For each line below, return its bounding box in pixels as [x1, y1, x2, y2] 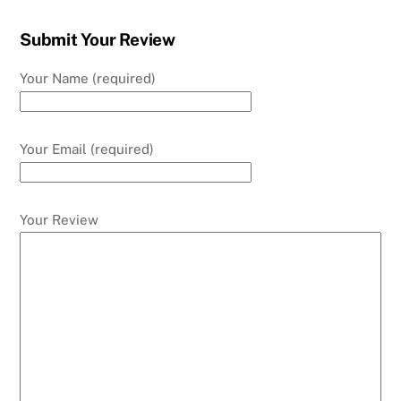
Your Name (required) [20, 71, 157, 87]
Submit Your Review [20, 30, 175, 50]
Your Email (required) [20, 141, 155, 157]
